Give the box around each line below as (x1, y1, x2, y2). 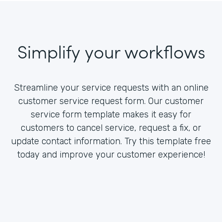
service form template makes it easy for (31, 109, 191, 120)
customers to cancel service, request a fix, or (21, 122, 201, 133)
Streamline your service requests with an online (13, 82, 209, 93)
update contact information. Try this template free (11, 135, 211, 147)
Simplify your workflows (17, 38, 205, 63)
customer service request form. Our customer (18, 95, 204, 107)
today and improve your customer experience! (17, 149, 205, 160)
